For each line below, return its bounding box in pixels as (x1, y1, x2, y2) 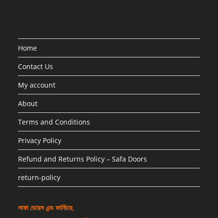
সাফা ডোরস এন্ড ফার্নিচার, (18, 203, 75, 213)
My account (18, 80, 56, 90)
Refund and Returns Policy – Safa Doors (18, 154, 147, 164)
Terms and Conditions (18, 117, 91, 127)
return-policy (18, 173, 61, 182)
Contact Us (18, 62, 54, 72)
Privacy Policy (18, 136, 62, 145)
